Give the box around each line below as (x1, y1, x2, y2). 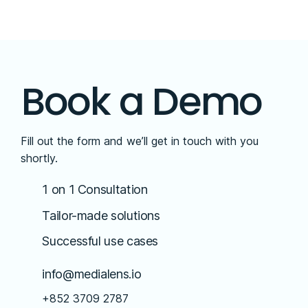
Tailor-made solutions (42, 208, 160, 223)
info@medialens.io (42, 266, 142, 281)
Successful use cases (42, 234, 159, 249)
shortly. (21, 151, 58, 166)
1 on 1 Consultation (42, 182, 148, 197)
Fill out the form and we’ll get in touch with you (21, 134, 259, 148)
